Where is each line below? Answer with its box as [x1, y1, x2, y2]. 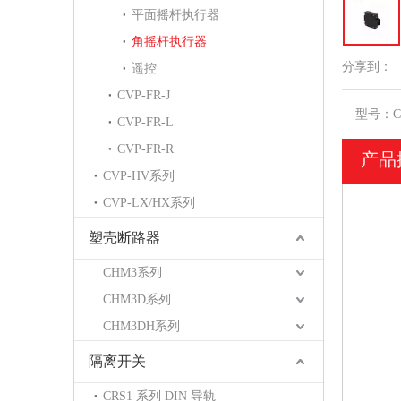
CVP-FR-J [117, 89, 170, 102]
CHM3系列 [103, 266, 162, 279]
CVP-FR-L [117, 115, 174, 129]
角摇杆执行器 [132, 35, 207, 48]
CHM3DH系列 [103, 320, 180, 333]
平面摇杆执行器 [132, 8, 219, 21]
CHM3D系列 [103, 293, 171, 306]
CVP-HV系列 [103, 169, 175, 183]
